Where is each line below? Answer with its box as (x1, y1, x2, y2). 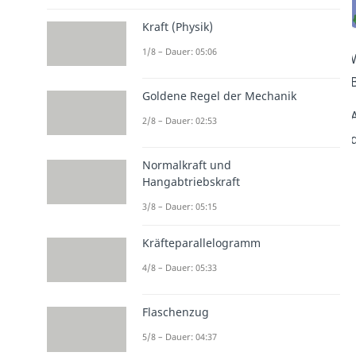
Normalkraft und (141, 157, 231, 173)
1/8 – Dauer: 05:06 (141, 44, 217, 57)
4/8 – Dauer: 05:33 (141, 261, 217, 274)
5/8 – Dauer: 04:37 (141, 331, 217, 343)
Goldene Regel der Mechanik (141, 87, 296, 103)
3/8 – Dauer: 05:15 (141, 200, 217, 213)
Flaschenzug (141, 304, 209, 320)
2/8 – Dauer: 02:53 (141, 114, 217, 126)
